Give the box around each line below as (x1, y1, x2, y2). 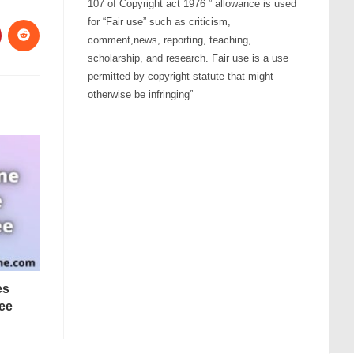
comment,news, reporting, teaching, (88, 33, 251, 46)
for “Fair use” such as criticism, (88, 15, 231, 28)
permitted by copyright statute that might (88, 70, 273, 82)
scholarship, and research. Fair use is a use (88, 51, 288, 64)
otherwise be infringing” (88, 88, 193, 100)
